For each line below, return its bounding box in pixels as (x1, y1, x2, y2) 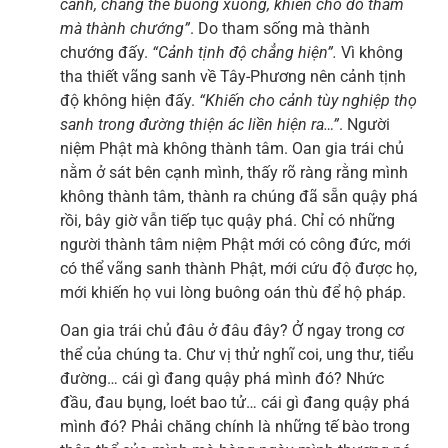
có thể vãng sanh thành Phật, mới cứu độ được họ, (60, 258, 417, 278)
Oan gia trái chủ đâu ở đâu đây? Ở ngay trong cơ (60, 321, 404, 341)
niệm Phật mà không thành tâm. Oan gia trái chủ (60, 138, 404, 158)
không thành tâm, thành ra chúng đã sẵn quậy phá (60, 186, 418, 206)
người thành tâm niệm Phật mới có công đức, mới (60, 234, 411, 254)
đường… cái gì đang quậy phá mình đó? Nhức (60, 369, 384, 389)
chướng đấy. (60, 42, 148, 62)
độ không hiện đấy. (60, 90, 195, 110)
